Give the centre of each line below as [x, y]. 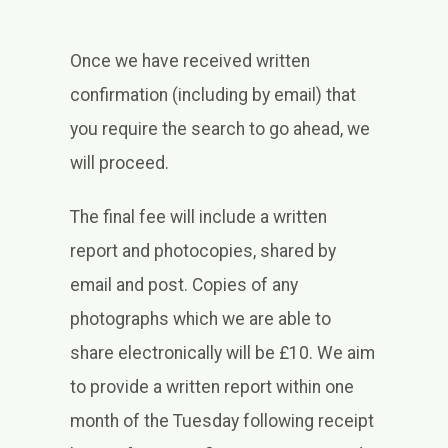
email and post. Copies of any [183, 285]
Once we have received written [189, 61]
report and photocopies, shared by [202, 251]
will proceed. [119, 163]
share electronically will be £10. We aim [222, 353]
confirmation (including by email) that [212, 95]
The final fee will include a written [198, 217]
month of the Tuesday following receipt [221, 421]
